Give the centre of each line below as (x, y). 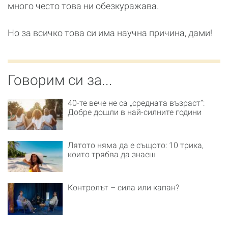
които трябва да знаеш (112, 155)
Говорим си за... (60, 80)
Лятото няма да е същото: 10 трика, (136, 146)
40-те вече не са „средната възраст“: (136, 103)
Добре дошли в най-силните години (135, 112)
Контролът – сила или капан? (123, 188)
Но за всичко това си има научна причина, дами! (111, 33)
